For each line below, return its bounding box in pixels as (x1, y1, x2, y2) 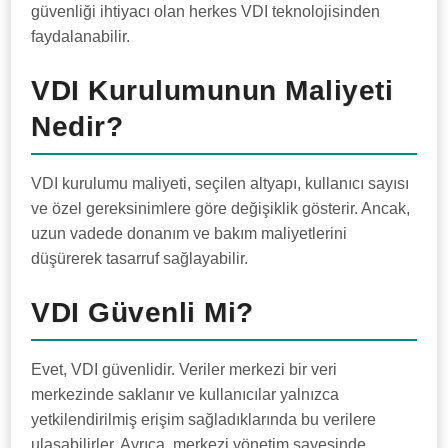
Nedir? (31, 111, 124, 143)
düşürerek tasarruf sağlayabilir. (31, 250, 249, 268)
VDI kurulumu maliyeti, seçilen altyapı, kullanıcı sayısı (31, 175, 410, 193)
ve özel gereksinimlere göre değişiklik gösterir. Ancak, (31, 200, 411, 218)
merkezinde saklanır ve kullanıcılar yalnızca (31, 386, 340, 404)
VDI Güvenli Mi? (31, 297, 254, 329)
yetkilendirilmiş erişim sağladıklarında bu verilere (31, 411, 377, 429)
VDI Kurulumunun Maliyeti (31, 75, 394, 107)
